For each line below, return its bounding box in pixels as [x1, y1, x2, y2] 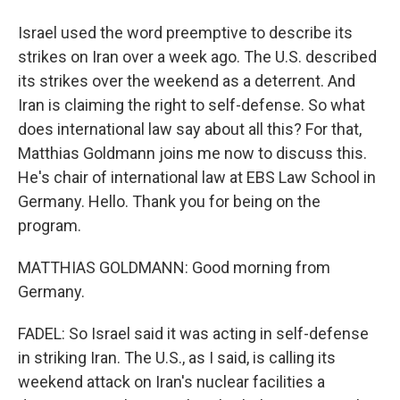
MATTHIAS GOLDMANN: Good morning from [18, 258, 330, 277]
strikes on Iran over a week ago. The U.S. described [18, 47, 377, 66]
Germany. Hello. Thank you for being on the [18, 192, 321, 211]
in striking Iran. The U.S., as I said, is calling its [18, 348, 336, 367]
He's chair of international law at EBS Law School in [18, 168, 376, 187]
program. [18, 216, 81, 235]
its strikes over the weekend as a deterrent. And [18, 71, 355, 90]
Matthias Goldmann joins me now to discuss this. [18, 144, 367, 162]
